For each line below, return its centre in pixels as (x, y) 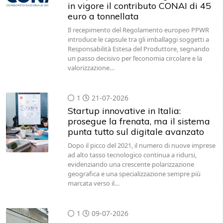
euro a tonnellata (103, 16)
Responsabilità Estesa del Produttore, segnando (138, 49)
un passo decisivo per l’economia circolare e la (135, 58)
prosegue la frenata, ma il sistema (139, 121)
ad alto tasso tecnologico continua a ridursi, (132, 155)
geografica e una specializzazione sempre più (134, 174)
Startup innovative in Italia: (124, 111)
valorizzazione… (91, 68)
